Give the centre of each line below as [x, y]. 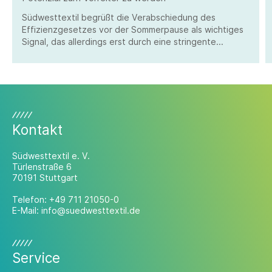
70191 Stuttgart [45, 178]
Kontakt [37, 130]
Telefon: [31, 199]
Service [36, 258]
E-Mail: [27, 210]
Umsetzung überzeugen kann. [83, 53]
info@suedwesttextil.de [91, 210]
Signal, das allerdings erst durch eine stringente [119, 41]
